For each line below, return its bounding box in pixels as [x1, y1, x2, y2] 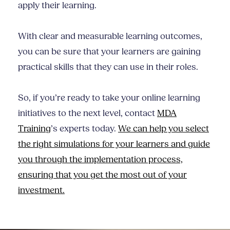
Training [18, 123, 51, 135]
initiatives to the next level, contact [18, 108, 157, 119]
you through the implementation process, [18, 154, 183, 165]
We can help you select [118, 123, 209, 135]
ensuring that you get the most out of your [18, 169, 187, 181]
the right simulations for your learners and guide [18, 139, 210, 150]
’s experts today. [51, 123, 118, 135]
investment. [18, 185, 65, 196]
